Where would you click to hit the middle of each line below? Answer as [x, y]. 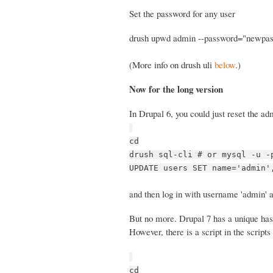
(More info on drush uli [172, 64]
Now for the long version [176, 89]
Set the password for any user [182, 13]
